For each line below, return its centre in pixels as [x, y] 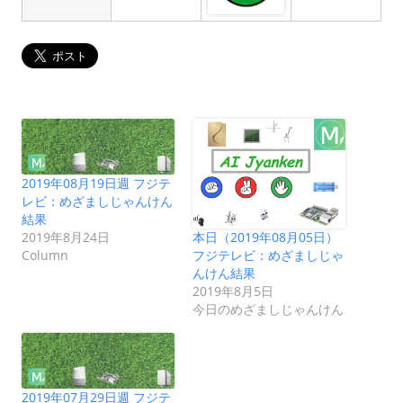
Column [45, 255]
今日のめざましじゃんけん [268, 309]
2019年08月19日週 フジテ [96, 183]
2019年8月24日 [66, 237]
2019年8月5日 [233, 291]
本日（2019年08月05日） [265, 237]
